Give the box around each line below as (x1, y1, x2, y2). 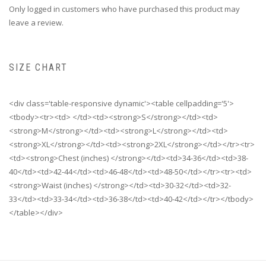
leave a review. (9, 17, 64, 28)
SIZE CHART (9, 62, 68, 74)
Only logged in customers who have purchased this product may (9, 4, 240, 15)
